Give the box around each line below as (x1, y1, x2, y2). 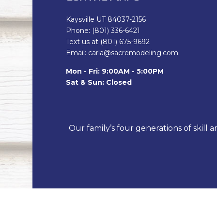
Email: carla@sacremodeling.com (65, 48, 178, 58)
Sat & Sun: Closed (65, 78, 132, 87)
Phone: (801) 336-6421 (65, 26, 140, 35)
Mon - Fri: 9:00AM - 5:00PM (65, 67, 164, 76)
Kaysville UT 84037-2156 (65, 15, 146, 24)
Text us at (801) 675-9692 (65, 37, 150, 46)
